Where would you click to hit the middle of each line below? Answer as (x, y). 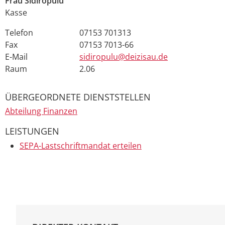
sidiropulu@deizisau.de (124, 57)
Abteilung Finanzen (41, 111)
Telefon (19, 32)
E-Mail (16, 57)
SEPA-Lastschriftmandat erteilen (80, 146)
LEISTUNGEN (32, 131)
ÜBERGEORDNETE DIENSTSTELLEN (78, 97)
